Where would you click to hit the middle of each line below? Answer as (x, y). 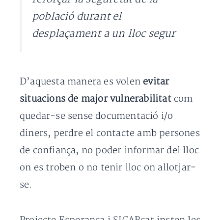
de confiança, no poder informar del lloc (110, 150)
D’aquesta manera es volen (82, 82)
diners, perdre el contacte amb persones (110, 133)
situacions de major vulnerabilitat (96, 99)
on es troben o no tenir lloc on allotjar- (108, 167)
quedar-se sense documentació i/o (96, 116)
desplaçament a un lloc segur (104, 34)
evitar (156, 82)
